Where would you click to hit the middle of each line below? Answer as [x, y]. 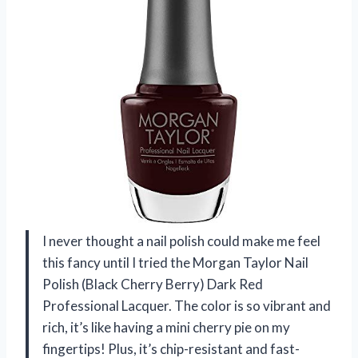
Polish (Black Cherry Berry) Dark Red [153, 284]
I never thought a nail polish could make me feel [181, 241]
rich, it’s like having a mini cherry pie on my [166, 328]
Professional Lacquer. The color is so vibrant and [187, 306]
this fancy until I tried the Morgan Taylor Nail [175, 263]
